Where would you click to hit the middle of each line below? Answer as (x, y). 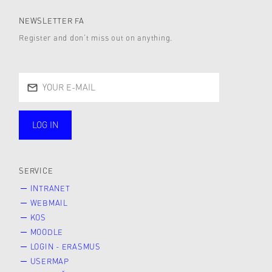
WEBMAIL (49, 202)
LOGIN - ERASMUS (65, 246)
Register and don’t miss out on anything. (96, 38)
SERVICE (36, 170)
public (52, 137)
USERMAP (49, 261)
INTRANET (50, 188)
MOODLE (47, 232)
